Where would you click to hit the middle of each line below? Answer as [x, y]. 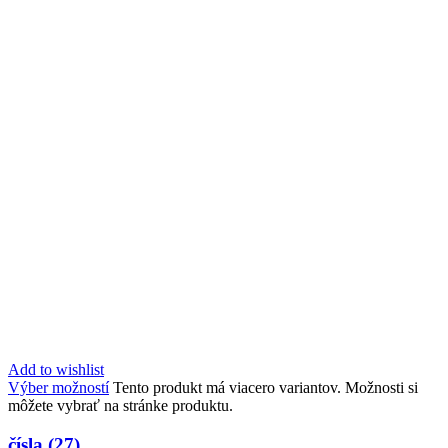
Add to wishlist [56, 369]
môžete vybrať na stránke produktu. [120, 405]
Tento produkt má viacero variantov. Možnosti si [265, 387]
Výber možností [58, 387]
